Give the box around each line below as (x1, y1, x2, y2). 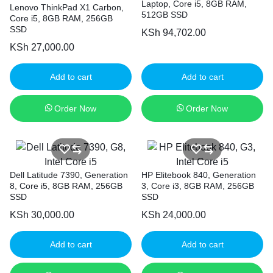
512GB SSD (141, 10, 188, 19)
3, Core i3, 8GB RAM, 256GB (141, 181, 254, 191)
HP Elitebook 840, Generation (141, 170, 256, 180)
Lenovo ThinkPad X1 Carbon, (10, 2, 124, 12)
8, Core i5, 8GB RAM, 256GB (10, 181, 122, 191)
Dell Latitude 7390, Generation (10, 170, 128, 180)
